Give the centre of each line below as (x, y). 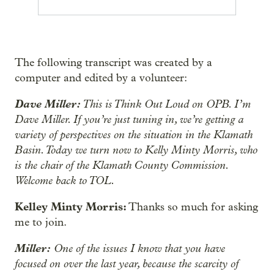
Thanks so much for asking (192, 207)
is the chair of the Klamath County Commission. (121, 165)
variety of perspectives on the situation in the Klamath (134, 135)
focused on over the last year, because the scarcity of (127, 264)
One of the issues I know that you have (138, 248)
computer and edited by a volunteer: (101, 78)
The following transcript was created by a (113, 63)
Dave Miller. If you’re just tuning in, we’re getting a (129, 119)
